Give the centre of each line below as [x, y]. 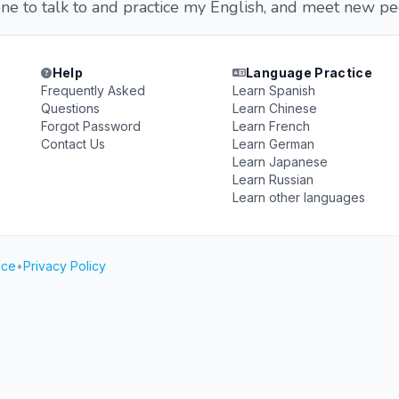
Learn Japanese [280, 162]
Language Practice [309, 73]
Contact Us [73, 144]
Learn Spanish [273, 90]
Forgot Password [91, 126]
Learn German [273, 144]
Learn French [271, 126]
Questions [71, 108]
